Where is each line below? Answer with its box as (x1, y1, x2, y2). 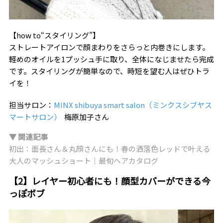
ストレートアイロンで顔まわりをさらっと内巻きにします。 (8, 41, 210, 52)
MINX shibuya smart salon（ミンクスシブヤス (53, 99, 212, 110)
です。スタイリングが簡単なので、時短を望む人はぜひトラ (8, 65, 210, 76)
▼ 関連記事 (8, 131, 48, 142)
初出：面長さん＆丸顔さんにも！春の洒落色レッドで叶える (8, 143, 211, 154)
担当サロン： (8, 99, 54, 110)
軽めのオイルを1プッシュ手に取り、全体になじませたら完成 (8, 53, 214, 64)
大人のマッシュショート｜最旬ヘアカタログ (8, 155, 158, 166)
